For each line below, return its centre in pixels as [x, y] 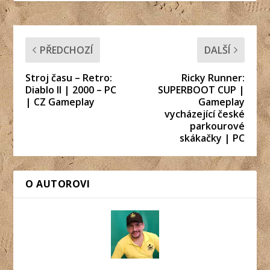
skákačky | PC [212, 138]
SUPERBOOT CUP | [201, 89]
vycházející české [204, 114]
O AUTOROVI [58, 184]
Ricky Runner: [213, 77]
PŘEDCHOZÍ [67, 50]
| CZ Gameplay [60, 102]
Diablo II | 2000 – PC [71, 89]
